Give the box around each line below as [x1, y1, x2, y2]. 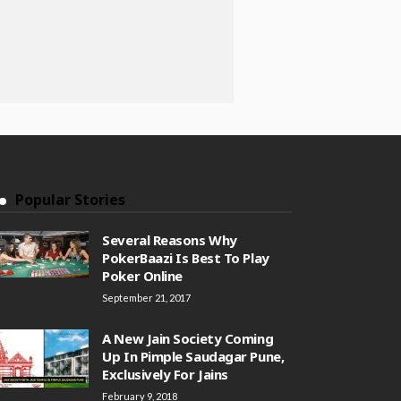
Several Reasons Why [102, 231, 237, 249]
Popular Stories [15, 190, 126, 209]
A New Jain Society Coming [102, 329, 274, 347]
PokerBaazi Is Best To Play [102, 249, 269, 267]
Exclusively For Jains [102, 365, 228, 383]
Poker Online [102, 267, 183, 285]
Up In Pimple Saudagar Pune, [102, 347, 285, 365]
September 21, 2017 [102, 292, 192, 303]
